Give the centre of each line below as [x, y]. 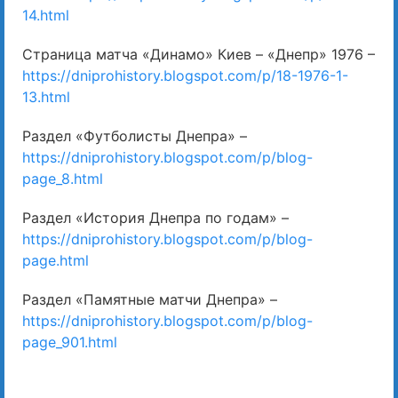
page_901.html [70, 342]
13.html [46, 97]
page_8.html [63, 179]
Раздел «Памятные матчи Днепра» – [150, 300]
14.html [46, 16]
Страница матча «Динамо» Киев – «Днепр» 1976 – [199, 55]
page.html [56, 261]
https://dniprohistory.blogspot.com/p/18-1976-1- [185, 76]
